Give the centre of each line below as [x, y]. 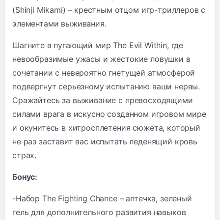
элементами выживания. [59, 23]
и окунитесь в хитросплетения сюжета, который [106, 127]
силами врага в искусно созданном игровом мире [109, 114]
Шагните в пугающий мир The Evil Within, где [98, 45]
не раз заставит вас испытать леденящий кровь [105, 141]
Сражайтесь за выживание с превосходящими [103, 100]
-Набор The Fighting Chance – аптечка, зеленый [102, 198]
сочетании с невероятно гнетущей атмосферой [104, 72]
